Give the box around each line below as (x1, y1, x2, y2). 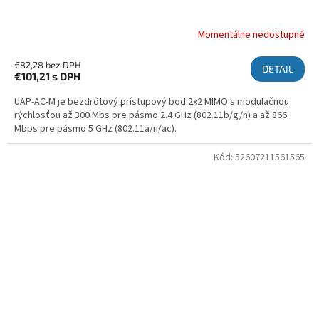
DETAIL (262, 62, 293, 75)
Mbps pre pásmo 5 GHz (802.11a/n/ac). (14, 121, 177, 136)
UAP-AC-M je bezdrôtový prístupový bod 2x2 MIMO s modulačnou (14, 94, 289, 109)
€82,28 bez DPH (14, 58, 81, 70)
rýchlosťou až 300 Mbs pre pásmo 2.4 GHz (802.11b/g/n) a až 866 (14, 108, 287, 122)
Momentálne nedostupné (198, 28, 305, 43)
